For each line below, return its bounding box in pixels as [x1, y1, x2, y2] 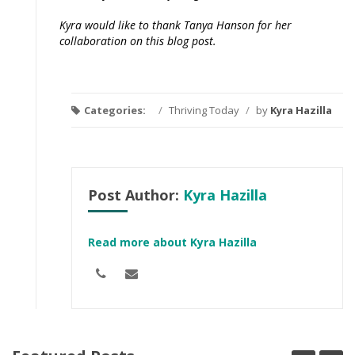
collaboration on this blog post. [59, 32, 216, 48]
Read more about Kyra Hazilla [88, 234, 257, 250]
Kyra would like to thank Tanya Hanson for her [59, 17, 292, 32]
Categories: [84, 102, 146, 117]
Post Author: [88, 185, 183, 204]
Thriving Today [166, 102, 242, 117]
